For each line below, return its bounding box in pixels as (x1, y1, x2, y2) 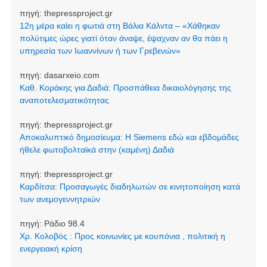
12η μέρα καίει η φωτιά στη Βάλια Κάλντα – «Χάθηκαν (19, 21, 220, 31)
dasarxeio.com (44, 70, 100, 80)
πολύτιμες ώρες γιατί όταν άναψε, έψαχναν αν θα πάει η (19, 33, 228, 44)
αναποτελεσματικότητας (19, 95, 109, 105)
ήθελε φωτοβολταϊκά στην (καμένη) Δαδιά (19, 145, 174, 155)
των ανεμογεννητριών (19, 194, 100, 204)
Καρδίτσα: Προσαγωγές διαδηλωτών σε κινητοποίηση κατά (19, 182, 240, 192)
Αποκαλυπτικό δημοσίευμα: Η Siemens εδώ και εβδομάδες (19, 132, 239, 142)
